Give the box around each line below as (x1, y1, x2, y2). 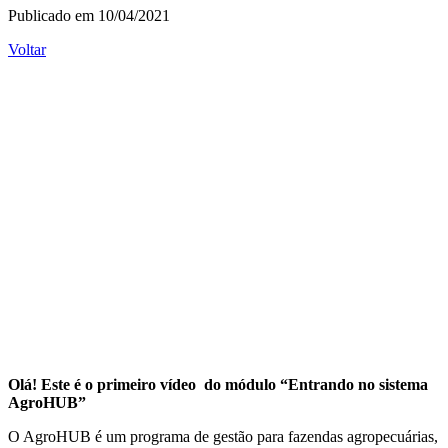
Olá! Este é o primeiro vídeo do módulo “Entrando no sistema (8, 375, 428, 393)
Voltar (8, 40, 46, 58)
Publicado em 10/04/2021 (8, 6, 170, 24)
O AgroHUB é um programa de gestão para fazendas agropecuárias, (8, 427, 438, 445)
